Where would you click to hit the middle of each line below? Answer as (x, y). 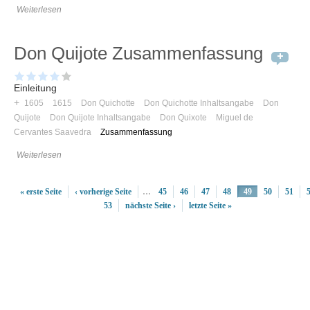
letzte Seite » (210, 206)
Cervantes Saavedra (53, 133)
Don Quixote (183, 118)
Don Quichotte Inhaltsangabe (199, 103)
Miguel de (234, 118)
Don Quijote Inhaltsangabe (100, 118)
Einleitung (35, 88)
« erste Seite (40, 192)
